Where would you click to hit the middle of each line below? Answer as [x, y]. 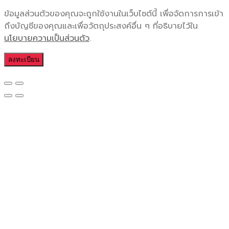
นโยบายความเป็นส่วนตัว [47, 39]
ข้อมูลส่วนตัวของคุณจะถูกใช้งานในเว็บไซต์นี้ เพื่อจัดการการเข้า [114, 14]
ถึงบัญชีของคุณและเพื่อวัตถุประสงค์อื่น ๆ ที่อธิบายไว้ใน [101, 26]
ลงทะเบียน [24, 60]
